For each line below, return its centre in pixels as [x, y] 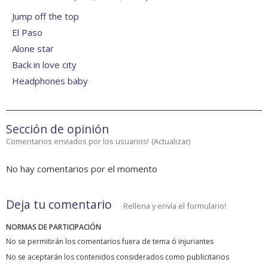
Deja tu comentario [59, 205]
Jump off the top [45, 16]
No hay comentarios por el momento [82, 169]
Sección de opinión [57, 129]
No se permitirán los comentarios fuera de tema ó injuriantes [110, 242]
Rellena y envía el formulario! [175, 206]
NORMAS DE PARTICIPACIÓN [54, 227]
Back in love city [44, 65]
